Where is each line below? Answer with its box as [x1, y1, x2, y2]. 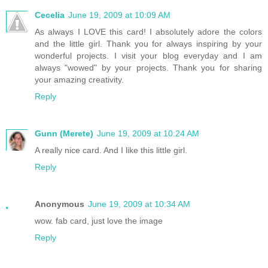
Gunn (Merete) [35, 129, 93, 139]
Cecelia [35, 10, 65, 20]
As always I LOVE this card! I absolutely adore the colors [35, 27, 262, 37]
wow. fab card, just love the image [35, 216, 163, 226]
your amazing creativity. [35, 75, 124, 85]
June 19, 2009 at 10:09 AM [68, 10, 170, 20]
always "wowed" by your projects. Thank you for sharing [35, 63, 262, 73]
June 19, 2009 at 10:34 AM [88, 199, 190, 209]
